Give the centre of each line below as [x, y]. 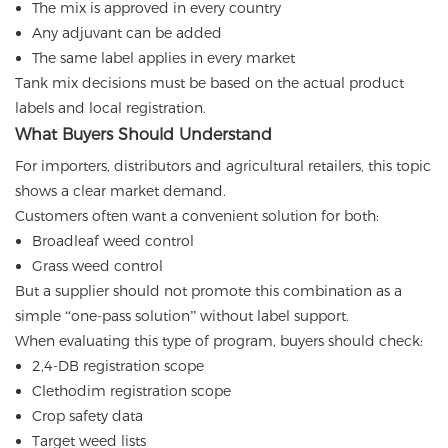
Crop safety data [87, 416]
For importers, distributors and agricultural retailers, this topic [223, 166]
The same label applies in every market [163, 58]
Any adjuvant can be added [126, 33]
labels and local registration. [110, 108]
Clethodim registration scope [131, 391]
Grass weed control [97, 266]
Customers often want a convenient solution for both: [197, 216]
